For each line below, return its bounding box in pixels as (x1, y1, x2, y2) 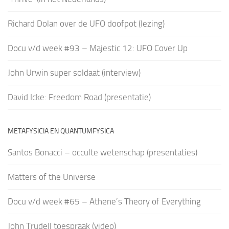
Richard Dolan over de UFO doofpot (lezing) (8, 18, 165, 29)
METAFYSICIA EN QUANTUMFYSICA (8, 127, 114, 136)
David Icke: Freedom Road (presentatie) (8, 92, 151, 103)
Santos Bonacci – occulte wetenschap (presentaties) (8, 147, 197, 158)
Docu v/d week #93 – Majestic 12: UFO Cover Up (8, 43, 188, 54)
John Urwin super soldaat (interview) (8, 67, 141, 78)
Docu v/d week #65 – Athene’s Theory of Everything (8, 196, 201, 207)
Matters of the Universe (8, 172, 96, 182)
